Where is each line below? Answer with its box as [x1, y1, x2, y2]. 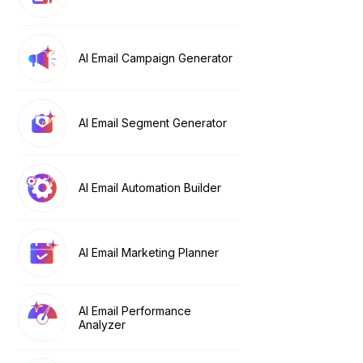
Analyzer [79, 317, 126, 331]
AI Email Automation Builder [79, 181, 222, 195]
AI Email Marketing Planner [79, 246, 220, 260]
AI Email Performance [79, 303, 192, 318]
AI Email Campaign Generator [79, 51, 233, 66]
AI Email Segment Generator [79, 116, 228, 130]
